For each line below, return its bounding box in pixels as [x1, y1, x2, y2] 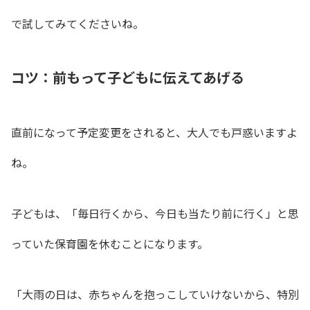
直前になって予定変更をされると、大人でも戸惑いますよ [11, 124, 298, 141]
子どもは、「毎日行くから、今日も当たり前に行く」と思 [11, 204, 299, 221]
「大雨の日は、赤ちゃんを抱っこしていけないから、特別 [11, 285, 299, 302]
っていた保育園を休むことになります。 [11, 235, 208, 252]
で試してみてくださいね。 [11, 15, 144, 32]
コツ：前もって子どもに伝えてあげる [11, 67, 244, 88]
